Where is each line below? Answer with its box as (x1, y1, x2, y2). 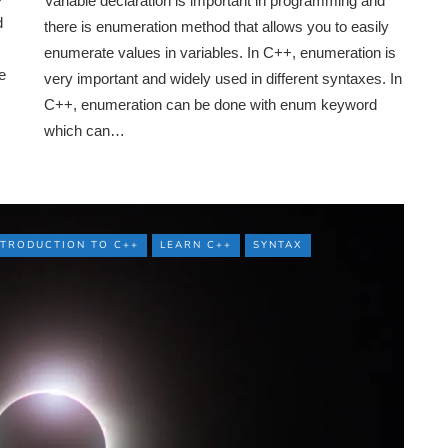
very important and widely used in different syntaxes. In (44, 70, 402, 88)
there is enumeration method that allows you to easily (44, 18, 389, 36)
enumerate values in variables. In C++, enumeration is (44, 44, 396, 62)
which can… (44, 122, 125, 140)
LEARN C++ (160, 238, 232, 253)
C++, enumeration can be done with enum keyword (44, 96, 377, 114)
